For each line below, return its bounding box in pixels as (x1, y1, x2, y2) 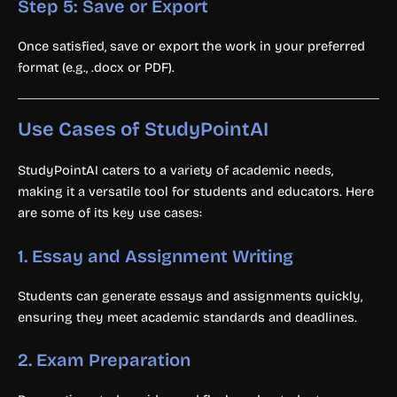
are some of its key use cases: (18, 205, 202, 222)
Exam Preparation (36, 348, 191, 370)
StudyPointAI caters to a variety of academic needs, (18, 162, 333, 179)
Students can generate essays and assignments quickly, (18, 287, 362, 304)
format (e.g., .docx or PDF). (18, 58, 175, 75)
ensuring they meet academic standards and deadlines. (18, 308, 357, 325)
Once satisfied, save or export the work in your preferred (18, 37, 365, 54)
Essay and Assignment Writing (32, 245, 293, 267)
